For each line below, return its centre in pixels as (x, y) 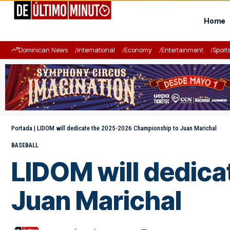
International (96, 50)
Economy (138, 50)
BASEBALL (25, 145)
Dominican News (43, 50)
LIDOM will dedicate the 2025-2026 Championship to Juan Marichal (127, 128)
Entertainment (182, 50)
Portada (22, 128)
